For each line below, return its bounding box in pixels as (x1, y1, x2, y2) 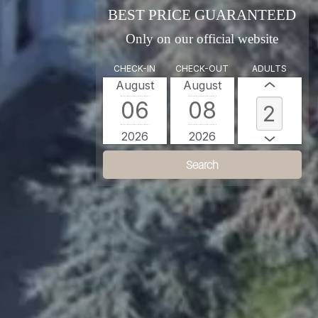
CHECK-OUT (175, 63, 229, 75)
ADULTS (252, 63, 287, 75)
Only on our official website (126, 31, 279, 47)
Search (185, 158, 219, 172)
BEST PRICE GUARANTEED (108, 6, 297, 24)
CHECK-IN (114, 63, 156, 75)
